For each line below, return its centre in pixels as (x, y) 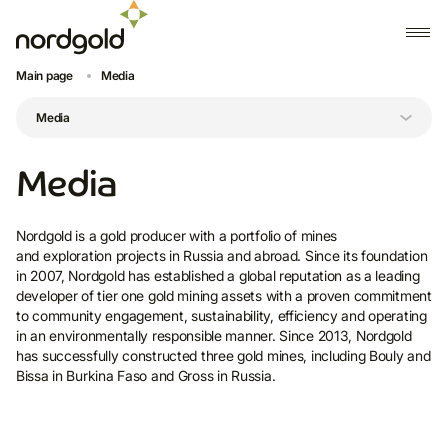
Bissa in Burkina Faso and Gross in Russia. (146, 375)
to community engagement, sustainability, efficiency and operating (221, 315)
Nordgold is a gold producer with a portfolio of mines (177, 235)
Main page (44, 75)
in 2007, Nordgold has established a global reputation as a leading (218, 275)
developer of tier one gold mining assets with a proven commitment (224, 295)
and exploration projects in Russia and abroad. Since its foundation (222, 255)
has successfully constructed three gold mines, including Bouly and (223, 355)
